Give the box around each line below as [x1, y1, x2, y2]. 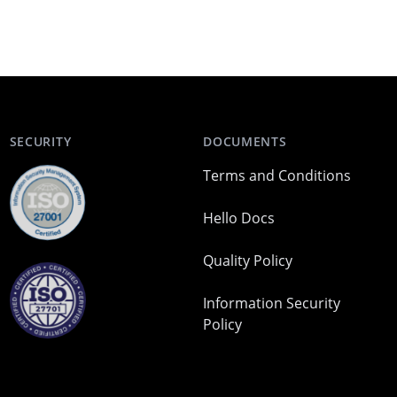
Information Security [203, 293, 341, 313]
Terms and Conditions [203, 166, 352, 185]
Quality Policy [203, 251, 293, 270]
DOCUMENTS [203, 133, 287, 150]
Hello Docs [203, 208, 276, 228]
